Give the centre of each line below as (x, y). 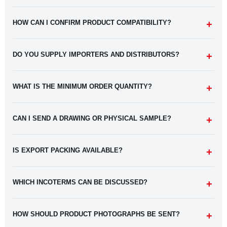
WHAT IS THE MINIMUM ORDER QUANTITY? (82, 86)
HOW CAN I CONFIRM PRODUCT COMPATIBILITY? (92, 23)
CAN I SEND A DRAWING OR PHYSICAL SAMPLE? (92, 118)
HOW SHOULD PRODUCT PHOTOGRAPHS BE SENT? (96, 214)
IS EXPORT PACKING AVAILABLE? (68, 150)
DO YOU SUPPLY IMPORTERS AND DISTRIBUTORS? (96, 54)
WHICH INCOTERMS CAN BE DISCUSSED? (80, 182)
